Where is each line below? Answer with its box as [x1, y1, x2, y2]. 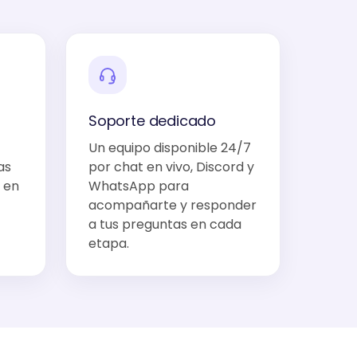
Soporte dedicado [88, 111, 217, 131]
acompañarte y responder [88, 196, 257, 214]
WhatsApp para [88, 177, 189, 195]
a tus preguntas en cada [88, 215, 241, 233]
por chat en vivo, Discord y [88, 158, 254, 176]
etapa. [88, 234, 129, 253]
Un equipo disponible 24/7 [88, 139, 251, 157]
